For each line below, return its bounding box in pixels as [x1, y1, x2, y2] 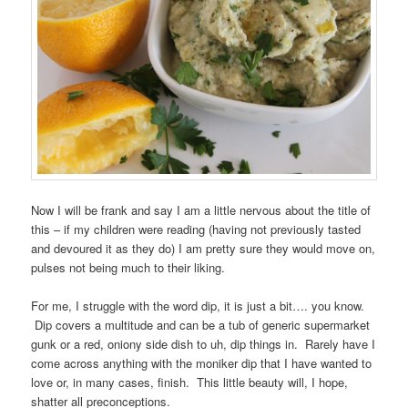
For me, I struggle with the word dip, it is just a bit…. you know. [31, 296, 365, 314]
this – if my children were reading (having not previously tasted [31, 219, 362, 238]
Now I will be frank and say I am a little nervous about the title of [31, 200, 372, 219]
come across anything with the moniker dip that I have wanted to [31, 353, 372, 372]
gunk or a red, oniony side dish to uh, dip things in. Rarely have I [31, 334, 376, 352]
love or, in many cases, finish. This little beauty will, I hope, [31, 372, 349, 391]
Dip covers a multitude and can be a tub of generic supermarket [31, 315, 371, 333]
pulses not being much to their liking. [31, 258, 226, 276]
